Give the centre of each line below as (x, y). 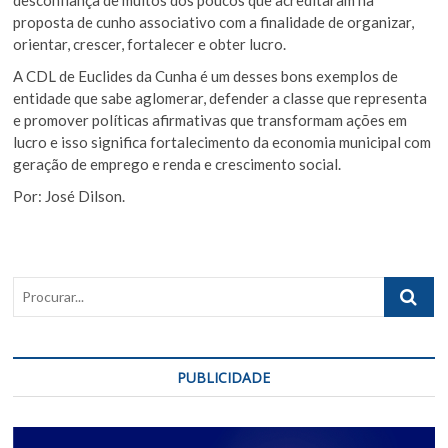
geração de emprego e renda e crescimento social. (177, 163)
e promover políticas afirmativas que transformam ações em (210, 119)
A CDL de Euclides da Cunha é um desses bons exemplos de (206, 75)
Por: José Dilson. (69, 195)
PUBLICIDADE (224, 377)
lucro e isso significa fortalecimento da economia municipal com (222, 141)
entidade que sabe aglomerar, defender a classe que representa (220, 97)
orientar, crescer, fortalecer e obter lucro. (150, 43)
